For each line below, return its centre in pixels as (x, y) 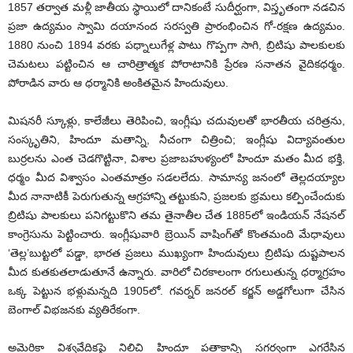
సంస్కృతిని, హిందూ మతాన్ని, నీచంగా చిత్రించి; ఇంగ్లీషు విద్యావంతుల (176, 140)
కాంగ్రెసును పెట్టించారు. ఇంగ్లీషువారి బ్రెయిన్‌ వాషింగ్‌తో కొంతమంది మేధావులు (176, 234)
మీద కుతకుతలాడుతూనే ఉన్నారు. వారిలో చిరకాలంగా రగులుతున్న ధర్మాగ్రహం (176, 272)
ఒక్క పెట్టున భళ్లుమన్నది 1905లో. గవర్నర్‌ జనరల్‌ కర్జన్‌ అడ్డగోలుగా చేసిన (176, 291)
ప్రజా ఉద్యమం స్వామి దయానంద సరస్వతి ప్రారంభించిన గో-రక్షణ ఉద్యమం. (176, 26)
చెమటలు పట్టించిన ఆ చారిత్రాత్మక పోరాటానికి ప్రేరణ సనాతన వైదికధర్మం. (176, 64)
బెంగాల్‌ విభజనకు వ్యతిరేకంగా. (74, 310)
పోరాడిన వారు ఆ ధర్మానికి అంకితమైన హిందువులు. (118, 83)
